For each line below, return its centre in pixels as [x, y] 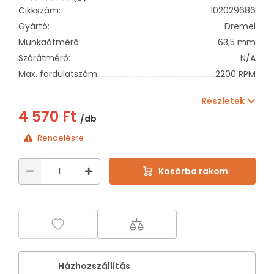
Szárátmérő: [44, 58]
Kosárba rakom [193, 171]
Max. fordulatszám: [59, 74]
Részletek [223, 101]
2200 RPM [235, 74]
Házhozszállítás [94, 266]
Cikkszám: [39, 10]
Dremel [240, 26]
